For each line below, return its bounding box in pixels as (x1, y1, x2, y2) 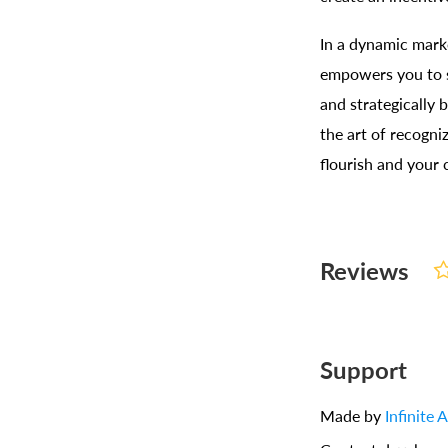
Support (320, 356, 407, 381)
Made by (320, 408, 385, 425)
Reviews (320, 257, 409, 282)
